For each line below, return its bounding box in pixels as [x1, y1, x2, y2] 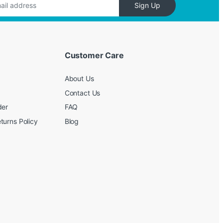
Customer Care [64, 50, 124, 61]
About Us [64, 74, 94, 83]
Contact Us [64, 88, 101, 97]
